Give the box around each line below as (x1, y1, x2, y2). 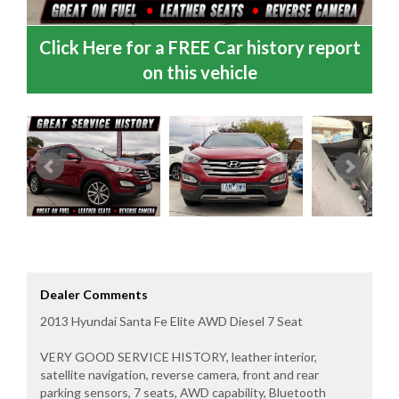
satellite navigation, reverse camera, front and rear (40, 367, 319, 383)
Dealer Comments (40, 287, 148, 303)
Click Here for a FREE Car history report (38, 37, 361, 59)
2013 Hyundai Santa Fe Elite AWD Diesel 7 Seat (40, 313, 303, 330)
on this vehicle (142, 61, 257, 84)
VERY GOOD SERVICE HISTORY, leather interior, (40, 349, 317, 365)
